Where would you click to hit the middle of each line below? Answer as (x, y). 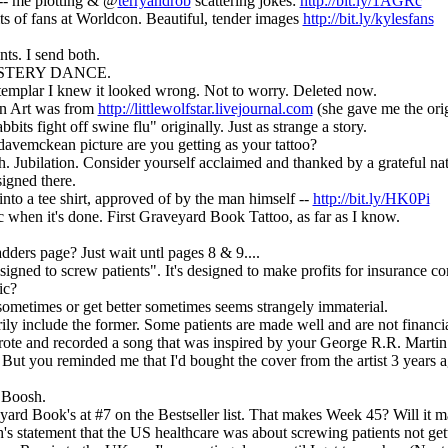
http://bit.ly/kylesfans (368, 18)
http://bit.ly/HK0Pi (371, 198)
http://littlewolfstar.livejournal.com (205, 108)
